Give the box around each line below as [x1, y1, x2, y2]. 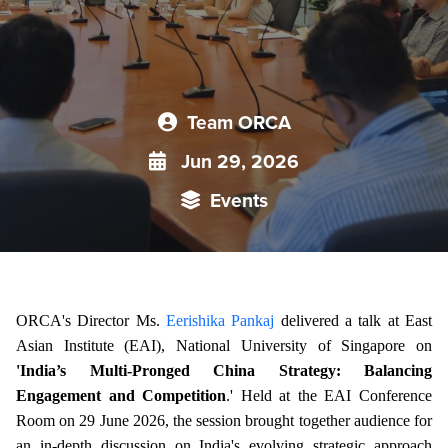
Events [209, 186, 268, 214]
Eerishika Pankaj [166, 312, 275, 329]
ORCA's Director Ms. [16, 312, 166, 329]
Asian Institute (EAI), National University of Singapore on [16, 337, 432, 354]
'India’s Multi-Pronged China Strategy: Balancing [16, 362, 432, 379]
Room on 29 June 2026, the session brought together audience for [16, 412, 432, 429]
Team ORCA [186, 108, 291, 136]
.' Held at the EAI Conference [226, 387, 433, 404]
